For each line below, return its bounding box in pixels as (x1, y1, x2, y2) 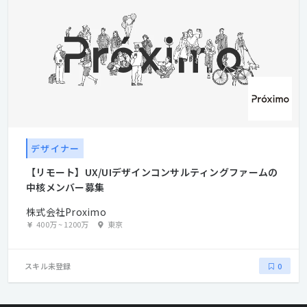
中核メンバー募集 (26, 180, 105, 195)
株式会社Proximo (26, 205, 106, 219)
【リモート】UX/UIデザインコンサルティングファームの (26, 165, 278, 180)
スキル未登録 (25, 260, 71, 271)
